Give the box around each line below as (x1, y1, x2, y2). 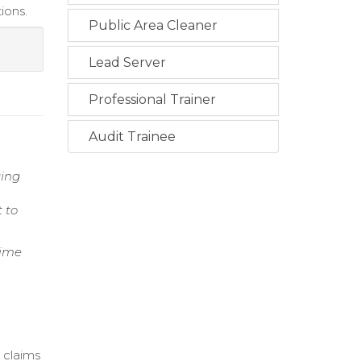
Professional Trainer (88, 92, 216, 108)
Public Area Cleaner (88, 18, 218, 34)
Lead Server (88, 55, 166, 71)
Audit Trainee (88, 129, 176, 145)
